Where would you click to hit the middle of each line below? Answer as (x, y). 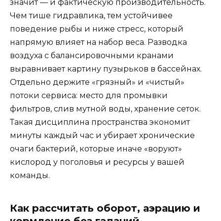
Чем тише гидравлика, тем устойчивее (91, 15)
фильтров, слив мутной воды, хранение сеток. (105, 109)
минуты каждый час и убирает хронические (102, 135)
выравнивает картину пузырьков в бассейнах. (106, 69)
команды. (30, 175)
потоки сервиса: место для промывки (89, 95)
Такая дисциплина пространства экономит (100, 122)
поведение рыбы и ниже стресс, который (97, 29)
